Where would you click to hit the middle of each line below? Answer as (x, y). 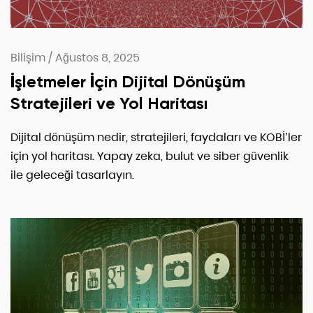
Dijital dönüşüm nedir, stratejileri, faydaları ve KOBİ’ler (156, 138)
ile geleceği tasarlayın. (72, 175)
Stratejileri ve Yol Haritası (109, 103)
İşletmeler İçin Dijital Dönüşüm (128, 82)
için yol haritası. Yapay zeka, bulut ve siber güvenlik (150, 156)
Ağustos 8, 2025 (97, 58)
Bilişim (28, 58)
